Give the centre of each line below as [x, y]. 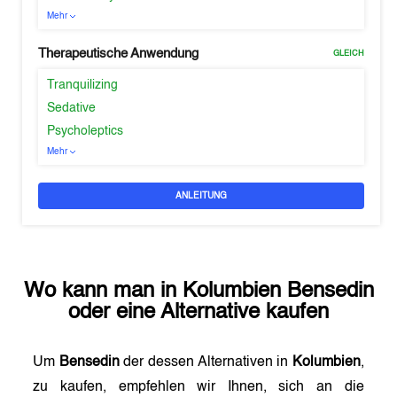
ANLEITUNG [201, 196]
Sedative [72, 108]
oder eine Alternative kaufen [198, 313]
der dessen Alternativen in [206, 362]
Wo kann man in [103, 292]
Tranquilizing [83, 85]
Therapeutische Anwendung [119, 54]
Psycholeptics [86, 131]
